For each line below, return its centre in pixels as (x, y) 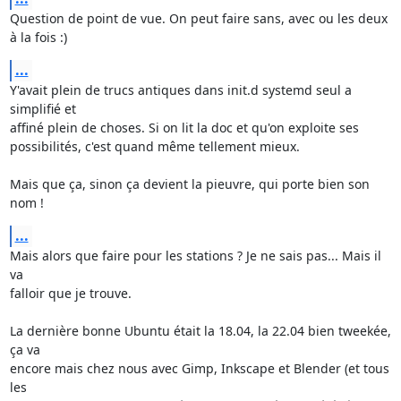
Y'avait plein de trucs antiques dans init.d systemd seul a (180, 90)
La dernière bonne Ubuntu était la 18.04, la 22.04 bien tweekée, (200, 331)
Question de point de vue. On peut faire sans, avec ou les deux (198, 18)
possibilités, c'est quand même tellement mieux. (154, 146)
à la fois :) (38, 37)
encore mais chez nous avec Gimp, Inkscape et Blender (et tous (199, 368)
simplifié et (44, 109)
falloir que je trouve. (70, 293)
